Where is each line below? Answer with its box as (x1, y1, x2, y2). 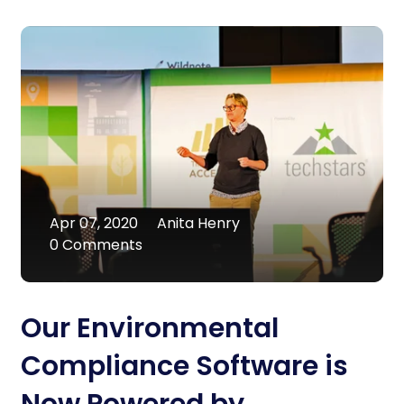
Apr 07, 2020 (50, 213, 138, 234)
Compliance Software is (20, 347, 348, 386)
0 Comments (50, 234, 142, 256)
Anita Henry (157, 213, 240, 234)
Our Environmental (20, 309, 279, 348)
